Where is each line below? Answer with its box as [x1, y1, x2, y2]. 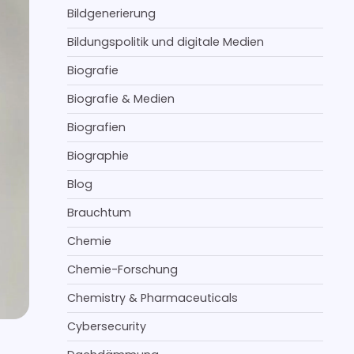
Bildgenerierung [67, 6, 156, 21]
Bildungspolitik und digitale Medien [67, 34, 264, 50]
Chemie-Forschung [67, 262, 178, 277]
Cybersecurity [67, 318, 146, 334]
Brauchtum [67, 205, 131, 220]
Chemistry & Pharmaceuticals [67, 290, 238, 306]
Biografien [67, 119, 126, 135]
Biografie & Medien [67, 91, 175, 107]
